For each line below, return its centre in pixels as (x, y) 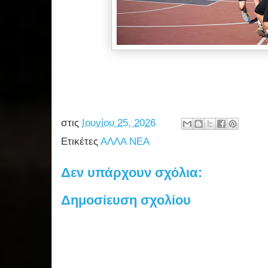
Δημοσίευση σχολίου (126, 200)
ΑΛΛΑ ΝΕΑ (125, 142)
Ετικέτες (81, 142)
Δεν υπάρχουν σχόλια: (132, 173)
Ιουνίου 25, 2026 (119, 123)
